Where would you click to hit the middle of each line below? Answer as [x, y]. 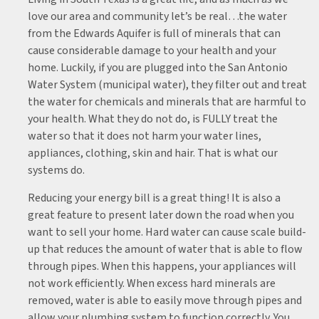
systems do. [56, 170]
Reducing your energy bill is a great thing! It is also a [154, 198]
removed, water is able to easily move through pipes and [165, 300]
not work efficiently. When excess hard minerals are [152, 283]
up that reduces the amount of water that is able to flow [165, 249]
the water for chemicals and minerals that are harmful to [167, 102]
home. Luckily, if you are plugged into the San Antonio [158, 68]
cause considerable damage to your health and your [152, 51]
